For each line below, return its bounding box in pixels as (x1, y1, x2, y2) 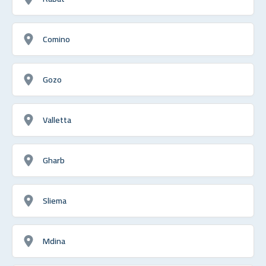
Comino (43, 30, 70, 47)
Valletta (43, 111, 71, 128)
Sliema (43, 192, 66, 208)
